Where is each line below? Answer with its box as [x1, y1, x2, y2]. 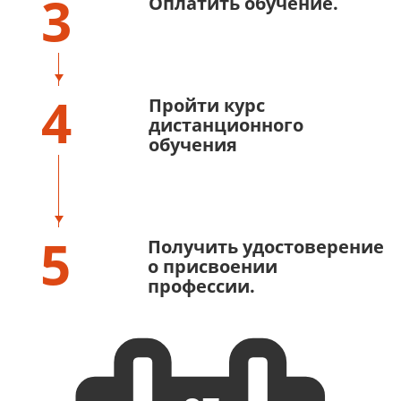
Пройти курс [149, 93, 265, 117]
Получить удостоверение [148, 235, 384, 259]
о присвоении [148, 254, 277, 278]
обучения [149, 132, 237, 157]
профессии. [148, 274, 255, 298]
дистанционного [149, 113, 303, 137]
